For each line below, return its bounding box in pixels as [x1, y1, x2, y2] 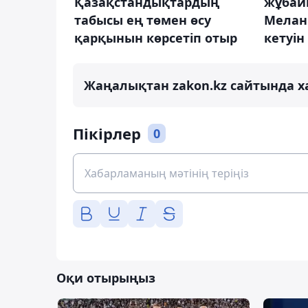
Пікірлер [73, 123, 141, 144]
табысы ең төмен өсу [74, 11, 211, 28]
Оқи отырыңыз [56, 269, 155, 287]
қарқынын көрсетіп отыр [74, 29, 237, 46]
